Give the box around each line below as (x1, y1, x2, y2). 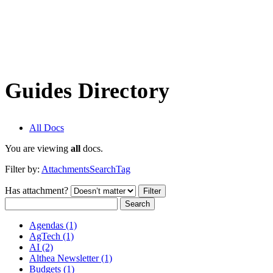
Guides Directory (5, 78, 170, 103)
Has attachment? (5, 185, 68, 196)
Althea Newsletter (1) (29, 252, 112, 263)
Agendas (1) (29, 219, 77, 230)
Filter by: (5, 163, 41, 174)
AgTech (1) (29, 230, 74, 241)
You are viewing (5, 143, 71, 154)
